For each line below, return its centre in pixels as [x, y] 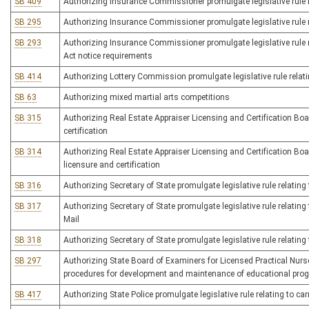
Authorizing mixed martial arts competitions [147, 97]
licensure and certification [112, 165]
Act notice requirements [108, 56]
